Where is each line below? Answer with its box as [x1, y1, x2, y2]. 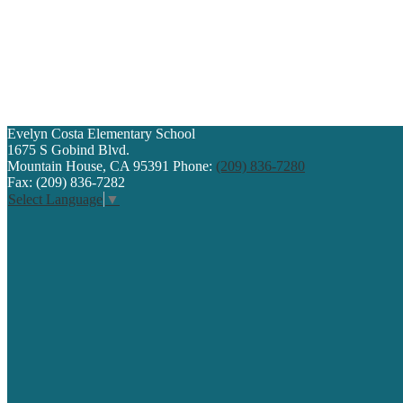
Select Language [8, 192, 103, 208]
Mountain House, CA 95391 [7, 157, 169, 174]
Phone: [173, 157, 216, 174]
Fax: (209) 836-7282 [7, 174, 125, 190]
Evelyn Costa [7, 125, 84, 141]
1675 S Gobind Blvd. [7, 141, 130, 157]
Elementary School [87, 125, 195, 141]
